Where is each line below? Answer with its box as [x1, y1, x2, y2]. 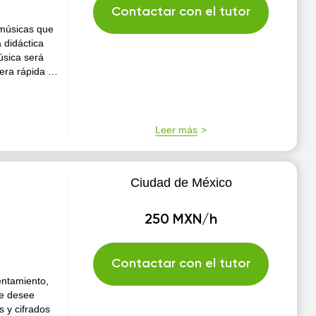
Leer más [155, 124, 198, 135]
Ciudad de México [130, 176, 232, 190]
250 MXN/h [145, 213, 218, 227]
